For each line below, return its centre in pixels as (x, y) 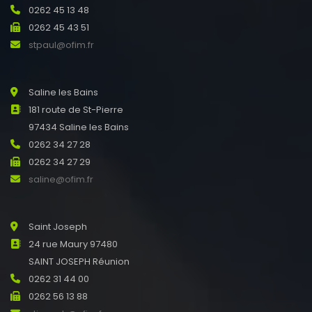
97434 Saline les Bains (79, 127)
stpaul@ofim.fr (61, 45)
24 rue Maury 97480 (73, 244)
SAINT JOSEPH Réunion (79, 261)
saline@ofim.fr (61, 179)
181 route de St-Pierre (76, 109)
